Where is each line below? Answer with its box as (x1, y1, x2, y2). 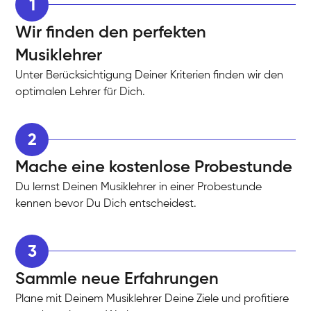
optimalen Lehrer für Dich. (15, 86, 146, 98)
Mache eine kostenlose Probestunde (15, 158, 293, 176)
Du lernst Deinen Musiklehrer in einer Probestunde (15, 181, 262, 193)
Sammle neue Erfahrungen (15, 270, 219, 287)
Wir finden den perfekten (15, 24, 207, 41)
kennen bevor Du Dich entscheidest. (15, 198, 197, 210)
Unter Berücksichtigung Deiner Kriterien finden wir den (15, 69, 284, 81)
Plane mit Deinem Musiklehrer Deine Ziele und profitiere (15, 293, 289, 305)
